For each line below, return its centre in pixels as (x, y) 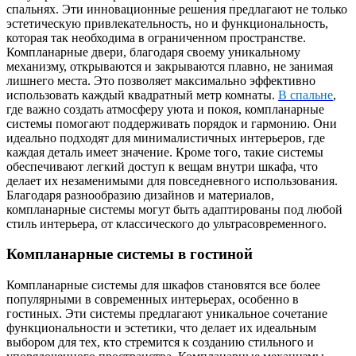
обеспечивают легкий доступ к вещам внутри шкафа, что (162, 166)
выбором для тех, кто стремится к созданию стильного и (160, 342)
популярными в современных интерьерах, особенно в (153, 300)
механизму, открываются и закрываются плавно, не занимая (170, 66)
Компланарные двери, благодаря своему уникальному (153, 52)
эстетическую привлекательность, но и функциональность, (167, 23)
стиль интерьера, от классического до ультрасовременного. (166, 223)
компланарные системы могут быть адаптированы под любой (174, 209)
